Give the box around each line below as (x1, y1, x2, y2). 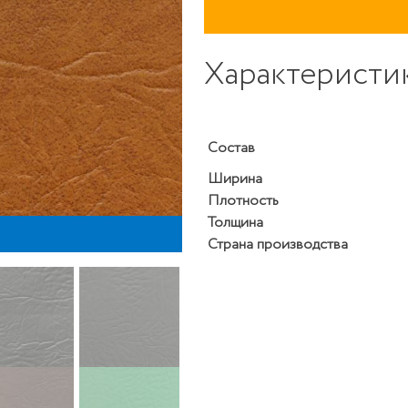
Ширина (207, 168, 262, 190)
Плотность (207, 190, 279, 212)
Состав (207, 138, 255, 159)
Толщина (207, 212, 263, 234)
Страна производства (207, 234, 348, 256)
